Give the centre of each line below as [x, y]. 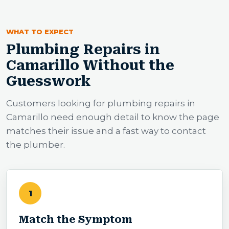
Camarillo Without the [90, 66]
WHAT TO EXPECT [40, 32]
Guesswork [48, 82]
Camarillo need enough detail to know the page [113, 117]
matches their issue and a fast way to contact [106, 131]
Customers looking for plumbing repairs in [101, 104]
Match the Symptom [76, 220]
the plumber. [36, 145]
